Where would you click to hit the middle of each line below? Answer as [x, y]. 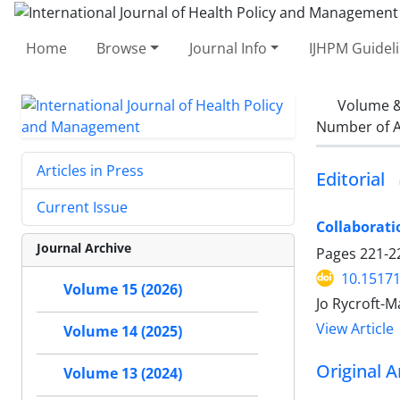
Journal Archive [84, 247]
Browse [122, 48]
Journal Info [228, 48]
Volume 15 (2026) [123, 289]
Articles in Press [90, 170]
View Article [355, 328]
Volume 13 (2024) [123, 373]
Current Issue [82, 207]
